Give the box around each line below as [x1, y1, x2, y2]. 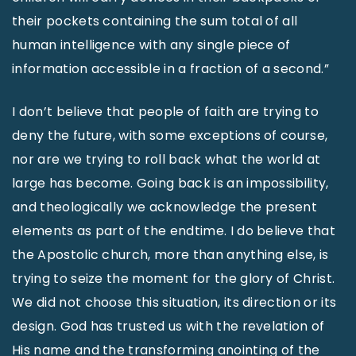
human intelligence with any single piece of [12, 36, 291, 54]
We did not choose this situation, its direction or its [12, 293, 337, 311]
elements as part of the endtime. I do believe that [12, 222, 336, 240]
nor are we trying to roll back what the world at [12, 150, 321, 168]
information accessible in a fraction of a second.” [12, 60, 330, 78]
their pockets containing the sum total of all [12, 12, 298, 30]
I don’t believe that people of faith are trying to [12, 103, 319, 121]
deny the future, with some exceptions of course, [12, 126, 328, 145]
